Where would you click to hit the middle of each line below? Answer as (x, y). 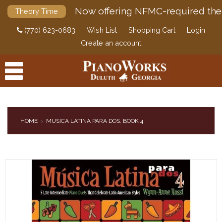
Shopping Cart (152, 30)
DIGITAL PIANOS (29, 173)
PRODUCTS (22, 132)
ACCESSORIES (26, 153)
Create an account (111, 43)
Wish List (102, 30)
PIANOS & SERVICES (34, 193)
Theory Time (37, 11)
